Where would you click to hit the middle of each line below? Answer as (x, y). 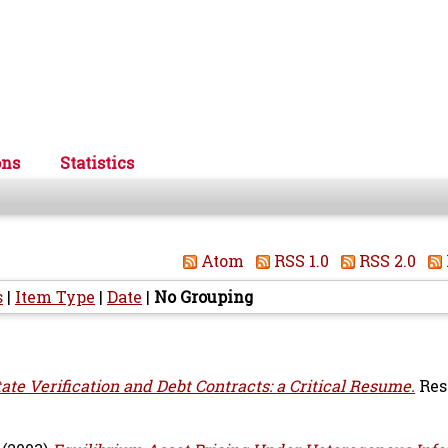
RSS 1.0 (299, 261)
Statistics (97, 163)
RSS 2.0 (385, 261)
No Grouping (203, 297)
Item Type (55, 297)
